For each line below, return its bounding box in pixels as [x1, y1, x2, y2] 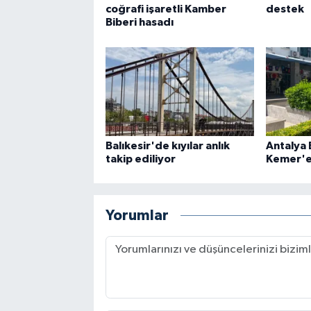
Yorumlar [105, 208, 169, 223]
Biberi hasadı [105, 17, 174, 28]
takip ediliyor [105, 153, 176, 165]
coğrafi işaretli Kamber [105, 3, 226, 15]
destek [265, 3, 304, 15]
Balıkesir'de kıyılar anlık [105, 140, 230, 151]
